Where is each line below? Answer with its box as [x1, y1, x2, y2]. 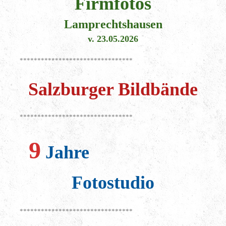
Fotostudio [72, 172, 154, 193]
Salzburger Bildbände [28, 79, 198, 99]
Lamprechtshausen [64, 17, 162, 31]
